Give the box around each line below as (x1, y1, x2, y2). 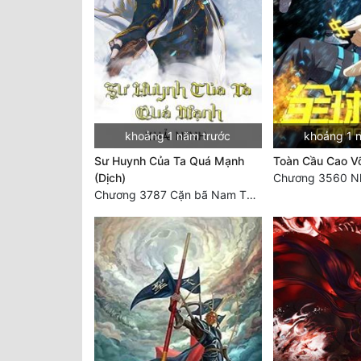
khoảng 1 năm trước (125, 129, 231, 143)
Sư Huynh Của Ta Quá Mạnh (94, 154, 244, 168)
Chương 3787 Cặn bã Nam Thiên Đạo (247, 188, 256, 202)
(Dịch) (94, 171, 126, 185)
